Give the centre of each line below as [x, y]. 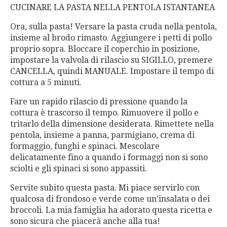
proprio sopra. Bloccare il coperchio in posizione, [105, 49]
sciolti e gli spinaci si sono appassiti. [79, 168]
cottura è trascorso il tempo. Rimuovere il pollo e [104, 113]
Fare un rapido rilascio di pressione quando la [99, 102]
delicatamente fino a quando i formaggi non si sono [109, 157]
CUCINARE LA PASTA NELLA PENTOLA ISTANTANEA [112, 7]
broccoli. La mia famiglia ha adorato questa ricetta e [111, 210]
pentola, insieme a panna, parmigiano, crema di [102, 135]
